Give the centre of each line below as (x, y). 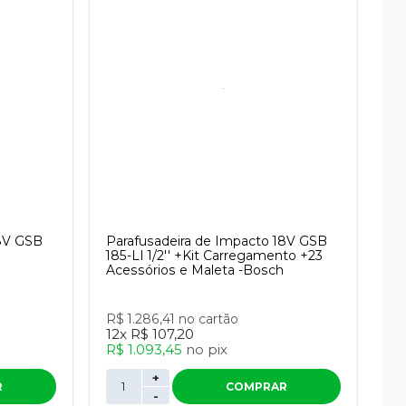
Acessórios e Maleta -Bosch (194, 270)
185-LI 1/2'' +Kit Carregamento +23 (214, 256)
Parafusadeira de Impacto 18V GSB (216, 241)
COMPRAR (256, 387)
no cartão (208, 319)
